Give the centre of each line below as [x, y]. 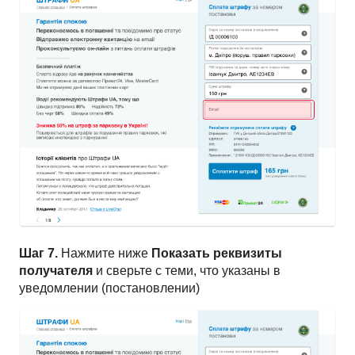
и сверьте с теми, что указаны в [187, 271]
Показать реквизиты [217, 254]
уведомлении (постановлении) [109, 288]
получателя [56, 271]
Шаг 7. [38, 254]
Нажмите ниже [105, 254]
